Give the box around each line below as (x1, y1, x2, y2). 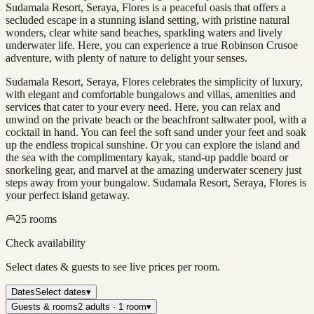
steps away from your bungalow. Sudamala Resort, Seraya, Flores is (6, 176, 306, 189)
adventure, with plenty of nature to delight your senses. (6, 51, 250, 64)
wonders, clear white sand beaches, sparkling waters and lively (6, 26, 282, 39)
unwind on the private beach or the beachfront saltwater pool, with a (6, 113, 306, 125)
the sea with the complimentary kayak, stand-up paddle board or (6, 151, 288, 163)
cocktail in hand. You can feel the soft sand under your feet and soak (6, 125, 306, 138)
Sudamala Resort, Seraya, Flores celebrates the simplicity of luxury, (6, 75, 303, 88)
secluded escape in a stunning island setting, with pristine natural (6, 13, 289, 26)
